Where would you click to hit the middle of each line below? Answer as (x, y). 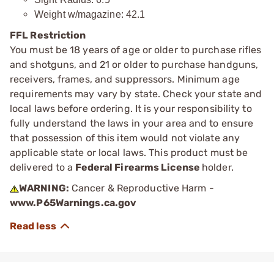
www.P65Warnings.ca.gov (73, 202)
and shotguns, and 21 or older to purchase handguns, (134, 64)
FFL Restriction (48, 35)
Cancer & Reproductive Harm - (141, 188)
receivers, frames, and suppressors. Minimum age (125, 79)
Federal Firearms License (137, 167)
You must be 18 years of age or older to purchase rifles (136, 50)
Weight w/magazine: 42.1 (90, 14)
